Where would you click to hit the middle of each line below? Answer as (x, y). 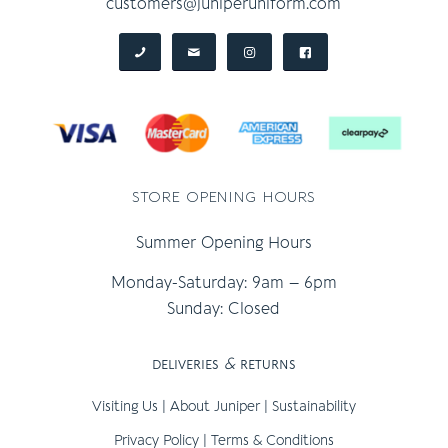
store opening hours (224, 195)
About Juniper (214, 406)
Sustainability (313, 406)
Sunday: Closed (224, 309)
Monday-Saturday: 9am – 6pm (223, 283)
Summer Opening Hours (223, 243)
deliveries (187, 363)
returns (265, 363)
